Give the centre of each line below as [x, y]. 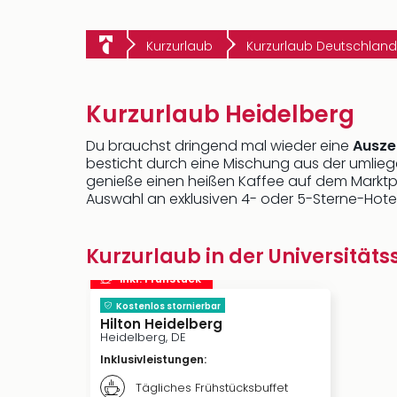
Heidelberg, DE [143, 337]
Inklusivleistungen [152, 359]
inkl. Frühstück [160, 278]
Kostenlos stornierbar [168, 306]
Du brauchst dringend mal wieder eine [219, 146]
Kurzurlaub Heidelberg [220, 114]
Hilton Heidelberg [161, 324]
